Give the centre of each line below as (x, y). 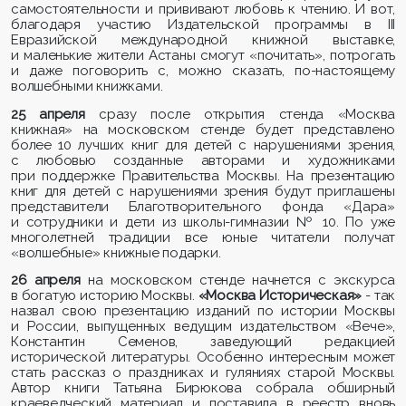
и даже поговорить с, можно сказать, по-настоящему (203, 71)
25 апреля (48, 114)
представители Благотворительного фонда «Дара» (203, 206)
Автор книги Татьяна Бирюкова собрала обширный (203, 388)
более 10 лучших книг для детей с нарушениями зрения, (203, 145)
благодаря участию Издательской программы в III (203, 25)
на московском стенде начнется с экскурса (242, 280)
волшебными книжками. (87, 87)
